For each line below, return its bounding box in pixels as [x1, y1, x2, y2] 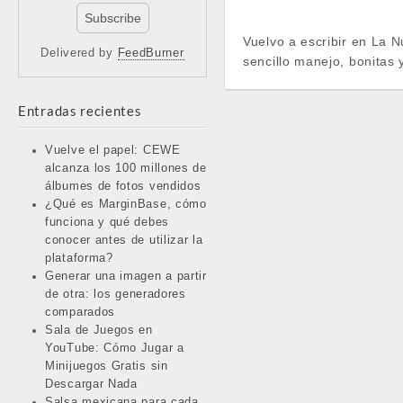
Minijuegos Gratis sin [45, 359, 168, 372]
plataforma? [45, 251, 113, 264]
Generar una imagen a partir [45, 269, 207, 282]
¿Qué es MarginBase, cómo [45, 197, 207, 210]
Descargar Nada [45, 377, 138, 390]
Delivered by [40, 47, 118, 60]
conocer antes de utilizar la [45, 233, 203, 246]
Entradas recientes [18, 102, 142, 119]
